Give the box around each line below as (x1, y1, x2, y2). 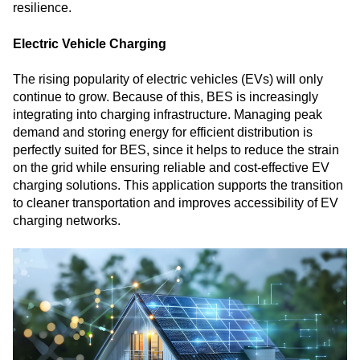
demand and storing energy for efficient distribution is (13, 125, 313, 140)
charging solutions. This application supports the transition (13, 178, 343, 193)
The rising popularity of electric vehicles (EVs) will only (13, 72, 323, 87)
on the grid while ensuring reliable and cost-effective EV (13, 161, 329, 175)
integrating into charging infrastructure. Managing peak (13, 108, 322, 122)
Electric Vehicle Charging (13, 36, 166, 51)
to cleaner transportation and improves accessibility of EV (13, 196, 338, 211)
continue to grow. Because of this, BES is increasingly (13, 90, 318, 104)
